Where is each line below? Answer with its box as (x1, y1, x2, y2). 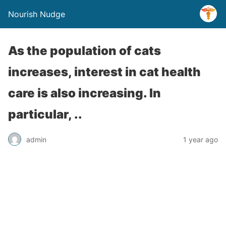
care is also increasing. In (8, 86, 161, 100)
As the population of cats (8, 43, 161, 58)
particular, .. (8, 107, 82, 122)
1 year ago (183, 135, 218, 144)
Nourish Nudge (8, 9, 65, 19)
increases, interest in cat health (8, 65, 201, 79)
